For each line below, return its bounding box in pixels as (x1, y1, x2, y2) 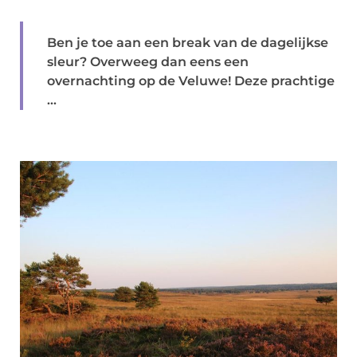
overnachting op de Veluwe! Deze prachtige (47, 73, 335, 88)
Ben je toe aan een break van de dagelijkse (47, 35, 328, 50)
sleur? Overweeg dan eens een (47, 54, 249, 69)
